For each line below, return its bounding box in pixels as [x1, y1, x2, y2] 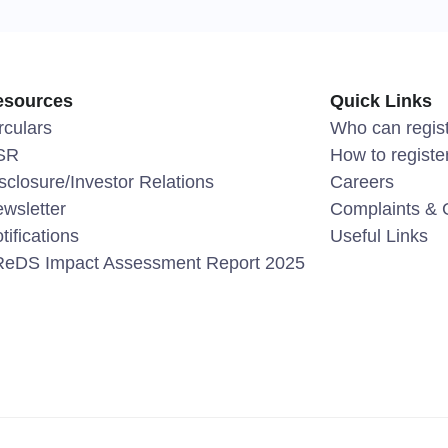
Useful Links [330, 226, 429, 246]
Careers [330, 172, 395, 192]
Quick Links [330, 91, 433, 111]
